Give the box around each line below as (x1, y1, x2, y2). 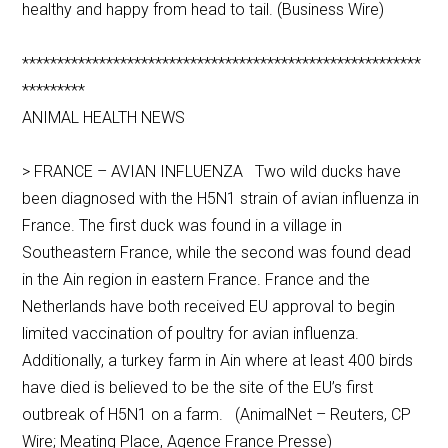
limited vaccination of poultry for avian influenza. (22, 324, 364, 344)
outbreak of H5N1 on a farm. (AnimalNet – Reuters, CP (22, 405, 412, 425)
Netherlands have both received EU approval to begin (22, 297, 396, 317)
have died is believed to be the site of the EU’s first (22, 378, 374, 398)
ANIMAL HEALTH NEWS (22, 108, 186, 128)
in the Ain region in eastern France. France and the (22, 270, 371, 290)
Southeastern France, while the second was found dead (22, 243, 412, 263)
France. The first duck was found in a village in (22, 216, 343, 236)
